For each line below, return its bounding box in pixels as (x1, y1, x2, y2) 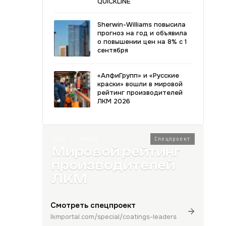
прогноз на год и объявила (97, 29, 187, 37)
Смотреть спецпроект (50, 200, 136, 210)
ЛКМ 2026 (97, 97, 130, 105)
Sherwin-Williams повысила (97, 20, 186, 29)
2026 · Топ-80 (51, 136, 99, 142)
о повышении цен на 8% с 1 (97, 37, 187, 46)
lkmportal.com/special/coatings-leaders (50, 212, 177, 221)
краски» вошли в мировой (97, 80, 183, 88)
